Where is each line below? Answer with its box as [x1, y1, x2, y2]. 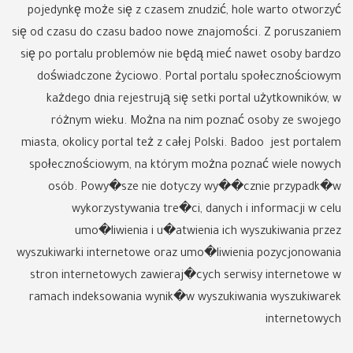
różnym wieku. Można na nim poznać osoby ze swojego [51, 116, 341, 128]
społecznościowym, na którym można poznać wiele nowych [29, 160, 341, 173]
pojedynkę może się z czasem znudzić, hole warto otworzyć [28, 6, 341, 18]
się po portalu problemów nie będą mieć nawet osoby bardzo [20, 50, 341, 62]
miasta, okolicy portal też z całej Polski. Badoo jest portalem [21, 138, 341, 150]
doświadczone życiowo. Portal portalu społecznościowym [37, 72, 341, 84]
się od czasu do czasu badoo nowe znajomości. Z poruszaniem [12, 28, 341, 40]
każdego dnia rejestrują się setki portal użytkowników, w [46, 94, 341, 106]
